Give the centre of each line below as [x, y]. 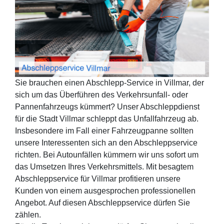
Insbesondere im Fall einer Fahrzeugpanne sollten [104, 130]
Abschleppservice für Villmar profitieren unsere [98, 178]
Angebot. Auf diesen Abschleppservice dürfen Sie [102, 202]
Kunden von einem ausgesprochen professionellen [105, 190]
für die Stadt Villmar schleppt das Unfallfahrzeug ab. [107, 118]
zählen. [28, 214]
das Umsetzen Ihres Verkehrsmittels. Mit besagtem [104, 166]
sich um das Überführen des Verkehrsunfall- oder [101, 94]
